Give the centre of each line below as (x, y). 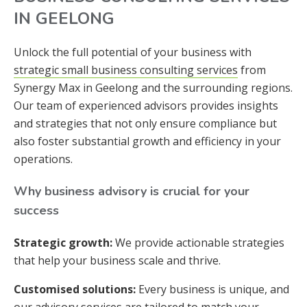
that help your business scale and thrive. (117, 260)
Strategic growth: (63, 243)
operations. (43, 159)
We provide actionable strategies (198, 243)
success (36, 210)
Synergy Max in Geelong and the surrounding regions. (153, 88)
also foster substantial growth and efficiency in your (147, 141)
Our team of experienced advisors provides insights (146, 106)
